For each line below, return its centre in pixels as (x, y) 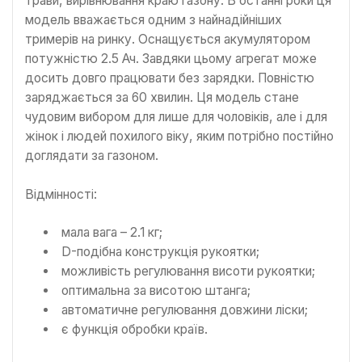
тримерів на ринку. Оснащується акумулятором (168, 40)
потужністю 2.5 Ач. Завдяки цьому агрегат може (171, 59)
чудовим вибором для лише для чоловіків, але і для (176, 117)
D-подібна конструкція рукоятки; (160, 252)
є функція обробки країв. (134, 330)
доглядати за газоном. (92, 156)
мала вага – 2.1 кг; (112, 233)
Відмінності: (61, 194)
